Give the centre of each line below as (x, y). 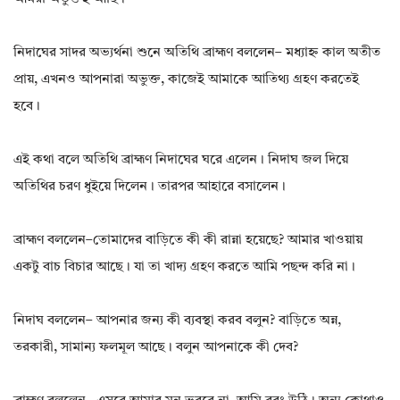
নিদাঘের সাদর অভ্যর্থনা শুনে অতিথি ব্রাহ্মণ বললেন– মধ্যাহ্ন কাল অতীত (197, 54)
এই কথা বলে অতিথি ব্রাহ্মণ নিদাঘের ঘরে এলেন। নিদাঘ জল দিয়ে (181, 161)
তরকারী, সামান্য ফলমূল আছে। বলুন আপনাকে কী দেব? (156, 348)
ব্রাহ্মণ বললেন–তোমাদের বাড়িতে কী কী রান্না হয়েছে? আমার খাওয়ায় (188, 241)
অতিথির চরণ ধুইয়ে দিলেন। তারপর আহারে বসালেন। (150, 187)
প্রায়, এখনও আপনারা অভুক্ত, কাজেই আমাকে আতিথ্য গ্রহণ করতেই (186, 80)
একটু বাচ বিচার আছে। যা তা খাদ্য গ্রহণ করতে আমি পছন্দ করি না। (184, 268)
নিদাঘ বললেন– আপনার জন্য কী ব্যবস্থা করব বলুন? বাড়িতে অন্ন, (177, 321)
